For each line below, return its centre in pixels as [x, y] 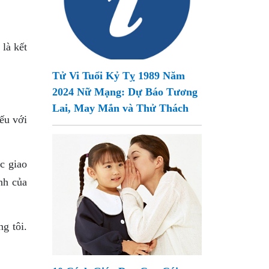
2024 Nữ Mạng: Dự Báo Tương [125, 92]
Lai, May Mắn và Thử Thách [121, 108]
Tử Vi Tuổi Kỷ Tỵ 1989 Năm [119, 76]
